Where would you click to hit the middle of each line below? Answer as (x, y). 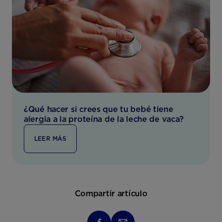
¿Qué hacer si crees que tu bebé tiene (99, 110)
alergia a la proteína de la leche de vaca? (104, 119)
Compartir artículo (111, 194)
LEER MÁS (50, 139)
